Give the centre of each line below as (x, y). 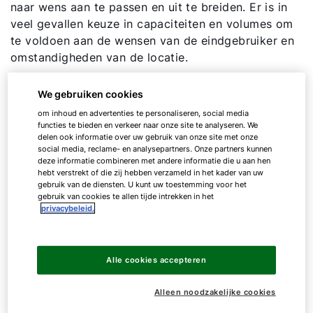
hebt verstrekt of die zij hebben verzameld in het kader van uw (151, 172)
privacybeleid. (68, 208)
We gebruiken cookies (91, 94)
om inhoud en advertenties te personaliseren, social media (144, 113)
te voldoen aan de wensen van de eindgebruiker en (153, 41)
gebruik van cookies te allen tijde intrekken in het (126, 196)
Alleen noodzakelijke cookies (215, 292)
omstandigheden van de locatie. (99, 57)
